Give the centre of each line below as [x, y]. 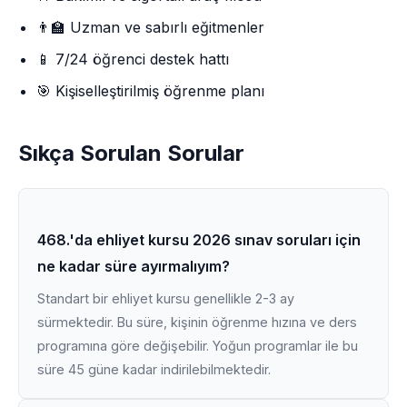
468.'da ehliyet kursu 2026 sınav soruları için [199, 240]
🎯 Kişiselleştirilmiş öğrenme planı [150, 91]
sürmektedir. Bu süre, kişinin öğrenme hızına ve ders [197, 322]
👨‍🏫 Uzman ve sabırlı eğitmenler [150, 27]
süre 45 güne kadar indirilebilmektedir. [154, 369]
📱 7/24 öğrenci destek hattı [133, 59]
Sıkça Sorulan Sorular [131, 153]
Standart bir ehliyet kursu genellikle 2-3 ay [166, 298]
